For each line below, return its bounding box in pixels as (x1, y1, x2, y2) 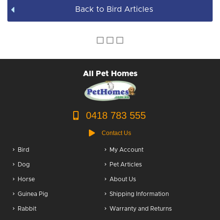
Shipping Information (109, 191, 169, 197)
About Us (109, 176, 136, 183)
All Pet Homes (82, 70, 137, 78)
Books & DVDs (51, 8, 100, 17)
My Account (109, 147, 143, 153)
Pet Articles (109, 162, 142, 168)
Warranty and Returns (109, 206, 172, 212)
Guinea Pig (18, 191, 48, 197)
